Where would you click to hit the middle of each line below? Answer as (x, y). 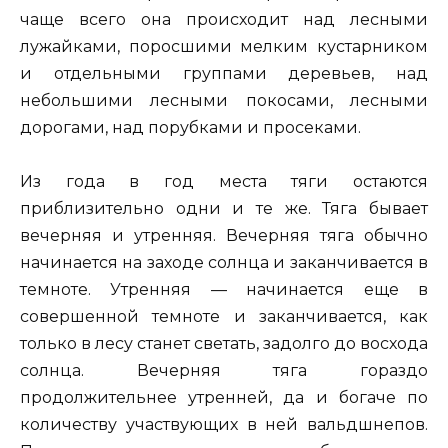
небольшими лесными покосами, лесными (224, 101)
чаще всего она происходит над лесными (224, 20)
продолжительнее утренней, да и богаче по (224, 398)
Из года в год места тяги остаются (224, 182)
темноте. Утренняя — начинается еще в (224, 290)
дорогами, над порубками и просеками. (190, 128)
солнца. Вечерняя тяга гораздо (224, 371)
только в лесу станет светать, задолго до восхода (224, 344)
